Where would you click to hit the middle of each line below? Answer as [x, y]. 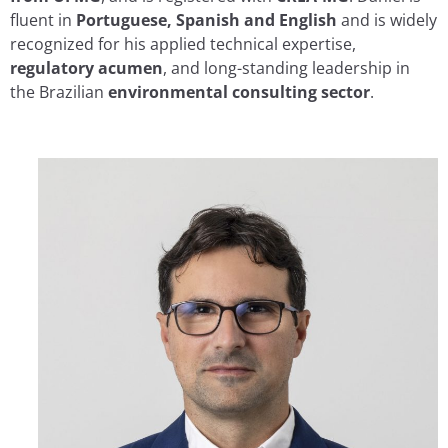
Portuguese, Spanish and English [206, 19]
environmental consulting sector [239, 91]
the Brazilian [59, 91]
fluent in [43, 19]
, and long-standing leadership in [286, 67]
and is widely [387, 19]
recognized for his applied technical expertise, [183, 43]
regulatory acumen [86, 67]
